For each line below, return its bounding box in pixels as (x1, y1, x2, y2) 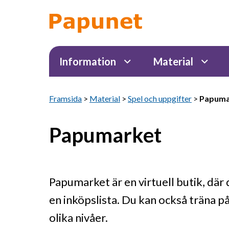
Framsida (49, 94, 82, 103)
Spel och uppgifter (128, 94, 192, 103)
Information (59, 55, 116, 67)
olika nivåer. (49, 211, 108, 224)
